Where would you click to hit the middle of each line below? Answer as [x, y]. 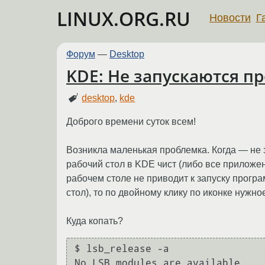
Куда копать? [95, 221]
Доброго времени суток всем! [131, 121]
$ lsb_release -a [122, 249]
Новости [230, 17]
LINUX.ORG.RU [124, 19]
